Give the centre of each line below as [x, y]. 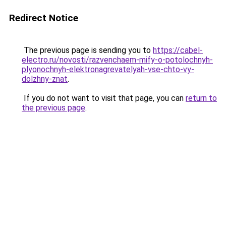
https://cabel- [178, 50]
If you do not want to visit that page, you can [104, 98]
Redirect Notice [44, 18]
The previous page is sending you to [87, 50]
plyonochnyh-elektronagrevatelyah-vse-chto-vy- [108, 69]
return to [201, 98]
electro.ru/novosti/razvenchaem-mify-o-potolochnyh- [117, 60]
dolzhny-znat [45, 79]
